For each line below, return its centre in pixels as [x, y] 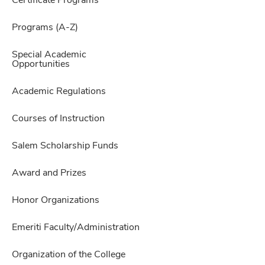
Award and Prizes [49, 173]
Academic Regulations [59, 92]
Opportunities [41, 64]
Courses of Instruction [58, 119]
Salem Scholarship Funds [65, 146]
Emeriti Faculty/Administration [76, 228]
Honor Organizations [56, 201]
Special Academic [49, 55]
